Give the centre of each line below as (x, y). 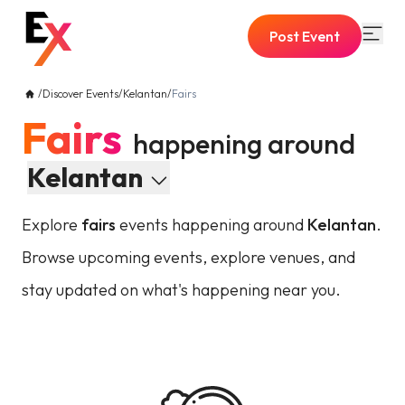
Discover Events (80, 94)
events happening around (212, 225)
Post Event (305, 36)
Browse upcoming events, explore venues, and (188, 257)
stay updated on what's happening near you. (181, 290)
